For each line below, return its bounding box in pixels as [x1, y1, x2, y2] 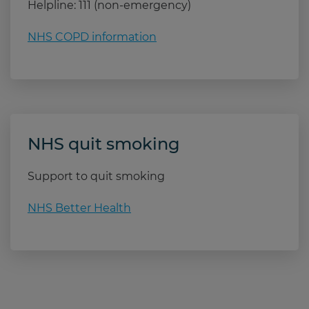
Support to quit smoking [28, 170, 165, 183]
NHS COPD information [28, 30, 157, 44]
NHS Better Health [28, 201, 131, 215]
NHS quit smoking [28, 134, 180, 154]
